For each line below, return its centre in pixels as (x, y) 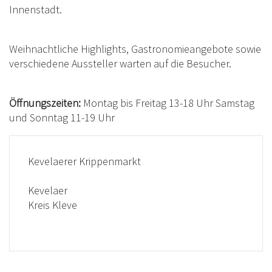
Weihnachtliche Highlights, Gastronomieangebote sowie (135, 49)
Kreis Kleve (53, 205)
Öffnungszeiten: (45, 103)
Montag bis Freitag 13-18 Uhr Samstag (168, 103)
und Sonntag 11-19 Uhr (62, 117)
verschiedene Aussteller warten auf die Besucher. (120, 63)
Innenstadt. (36, 9)
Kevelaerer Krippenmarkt (84, 161)
